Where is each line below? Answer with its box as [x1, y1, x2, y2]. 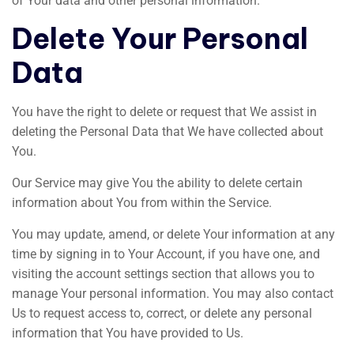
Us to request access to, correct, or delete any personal [12, 306, 312, 321]
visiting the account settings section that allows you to [12, 266, 314, 281]
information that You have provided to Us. [12, 326, 243, 341]
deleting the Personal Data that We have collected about [12, 124, 323, 139]
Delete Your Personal [12, 21, 308, 57]
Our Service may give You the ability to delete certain [12, 175, 303, 190]
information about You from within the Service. [12, 195, 272, 210]
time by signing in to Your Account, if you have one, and [12, 247, 320, 262]
